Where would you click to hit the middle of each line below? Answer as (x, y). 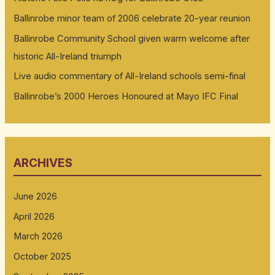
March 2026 (38, 237)
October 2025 (43, 257)
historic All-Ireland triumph (68, 56)
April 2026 (34, 216)
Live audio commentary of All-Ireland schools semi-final (130, 76)
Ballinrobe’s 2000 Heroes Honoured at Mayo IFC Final (126, 96)
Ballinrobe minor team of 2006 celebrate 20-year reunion (132, 19)
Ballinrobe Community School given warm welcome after (132, 38)
